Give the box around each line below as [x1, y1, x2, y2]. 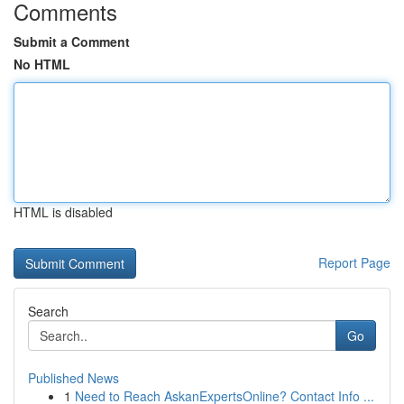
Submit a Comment [14, 32, 130, 50]
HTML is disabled [14, 203, 113, 221]
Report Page [318, 253, 390, 271]
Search [28, 302, 69, 320]
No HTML [14, 55, 70, 73]
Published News [28, 369, 119, 387]
